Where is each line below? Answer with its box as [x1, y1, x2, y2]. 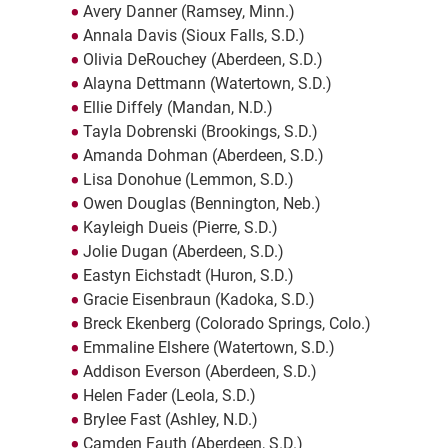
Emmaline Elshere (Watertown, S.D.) [82, 338, 335, 358]
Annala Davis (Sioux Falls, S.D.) [82, 26, 305, 46]
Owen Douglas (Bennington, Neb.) [82, 194, 321, 214]
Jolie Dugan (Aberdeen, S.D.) [82, 242, 284, 262]
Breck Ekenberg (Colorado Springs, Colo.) [82, 314, 371, 334]
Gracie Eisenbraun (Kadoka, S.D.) [82, 290, 315, 310]
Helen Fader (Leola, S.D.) [82, 386, 256, 406]
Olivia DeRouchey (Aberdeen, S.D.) [82, 50, 323, 70]
